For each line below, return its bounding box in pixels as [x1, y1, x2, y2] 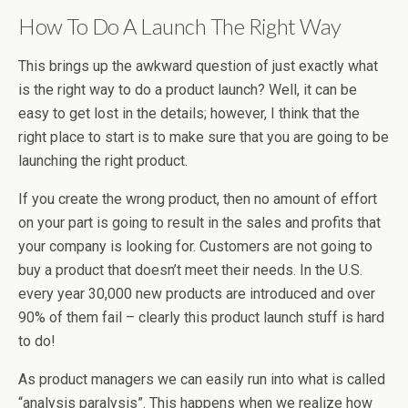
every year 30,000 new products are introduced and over [18, 285, 375, 302]
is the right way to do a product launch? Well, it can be [18, 81, 357, 98]
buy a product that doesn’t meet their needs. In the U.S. [18, 261, 362, 279]
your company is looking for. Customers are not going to [18, 238, 372, 255]
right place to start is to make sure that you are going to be [18, 128, 389, 146]
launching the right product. [18, 152, 188, 169]
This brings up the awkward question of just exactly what [18, 57, 378, 75]
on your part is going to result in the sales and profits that [18, 214, 381, 231]
